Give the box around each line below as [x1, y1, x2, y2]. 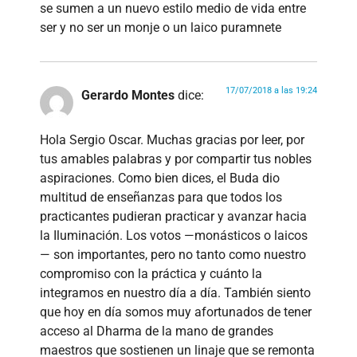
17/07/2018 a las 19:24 [226, 85, 317, 96]
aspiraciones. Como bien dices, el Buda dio [40, 171, 280, 186]
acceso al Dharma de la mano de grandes [40, 324, 273, 339]
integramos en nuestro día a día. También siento [40, 285, 311, 301]
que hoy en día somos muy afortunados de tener [40, 304, 312, 320]
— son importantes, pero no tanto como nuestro [40, 247, 306, 263]
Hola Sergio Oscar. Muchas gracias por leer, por [40, 132, 304, 148]
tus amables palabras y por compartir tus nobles [40, 151, 312, 167]
